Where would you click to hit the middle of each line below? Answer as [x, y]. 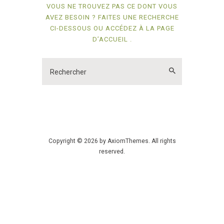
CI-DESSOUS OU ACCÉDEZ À [98, 28]
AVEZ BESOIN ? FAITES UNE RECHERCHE [112, 17]
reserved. [112, 152]
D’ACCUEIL [111, 39]
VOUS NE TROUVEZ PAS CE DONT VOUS [112, 6]
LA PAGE [160, 28]
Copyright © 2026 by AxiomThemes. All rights [112, 141]
